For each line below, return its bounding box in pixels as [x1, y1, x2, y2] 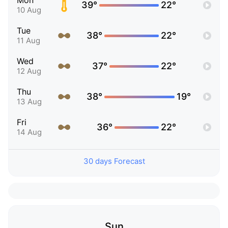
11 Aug [17, 36, 40, 46]
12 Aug [17, 66, 41, 76]
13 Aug [17, 97, 42, 107]
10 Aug [17, 5, 41, 15]
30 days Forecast [83, 156, 145, 166]
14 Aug [17, 127, 42, 137]
